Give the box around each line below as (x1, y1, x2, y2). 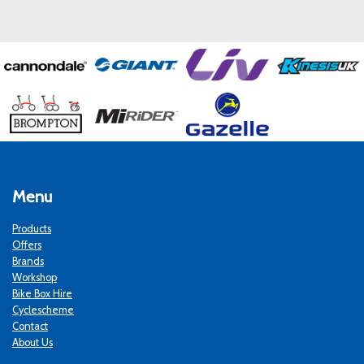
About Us (12, 336, 53, 349)
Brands (12, 254, 44, 267)
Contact (12, 319, 48, 332)
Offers (12, 238, 41, 251)
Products (12, 222, 51, 235)
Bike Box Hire (12, 287, 72, 300)
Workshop (12, 271, 57, 284)
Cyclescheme (12, 303, 74, 316)
